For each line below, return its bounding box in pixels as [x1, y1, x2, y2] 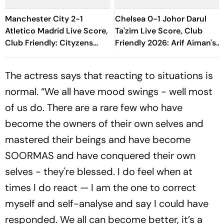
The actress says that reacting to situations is [5, 69, 213, 82]
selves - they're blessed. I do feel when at [5, 165, 192, 178]
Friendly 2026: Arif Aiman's [115, 37, 216, 48]
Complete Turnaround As [5, 49, 101, 60]
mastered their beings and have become [5, 133, 190, 146]
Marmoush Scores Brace [5, 61, 98, 72]
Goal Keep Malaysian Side [115, 49, 211, 60]
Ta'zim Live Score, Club [115, 25, 202, 36]
